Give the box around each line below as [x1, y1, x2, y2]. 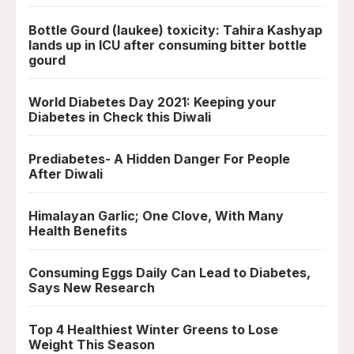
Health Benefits [28, 223, 127, 239]
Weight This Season [28, 337, 155, 352]
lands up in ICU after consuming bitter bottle [28, 37, 307, 53]
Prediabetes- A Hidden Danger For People [28, 151, 290, 167]
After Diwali [28, 166, 103, 182]
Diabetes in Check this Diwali [28, 109, 211, 125]
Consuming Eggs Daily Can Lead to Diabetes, [28, 265, 311, 281]
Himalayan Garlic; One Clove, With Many [28, 208, 284, 224]
